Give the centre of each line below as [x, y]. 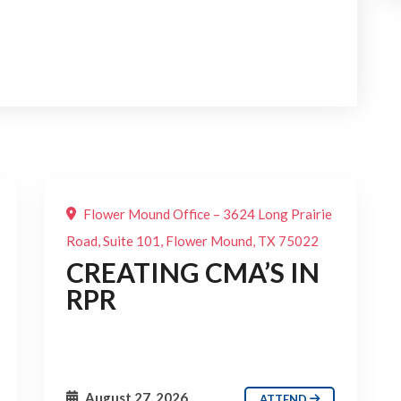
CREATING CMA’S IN [193, 272]
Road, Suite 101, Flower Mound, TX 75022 [192, 241]
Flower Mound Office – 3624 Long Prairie [206, 214]
